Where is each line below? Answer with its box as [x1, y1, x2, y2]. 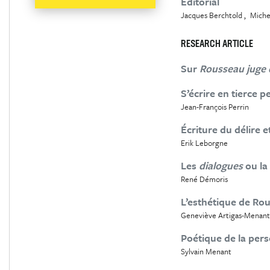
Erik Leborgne [180, 137, 228, 149]
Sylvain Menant [180, 245, 231, 257]
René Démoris [180, 173, 228, 185]
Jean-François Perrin [180, 101, 249, 113]
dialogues [198, 158, 243, 173]
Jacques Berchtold [180, 9, 242, 21]
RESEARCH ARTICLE [180, 40, 253, 49]
